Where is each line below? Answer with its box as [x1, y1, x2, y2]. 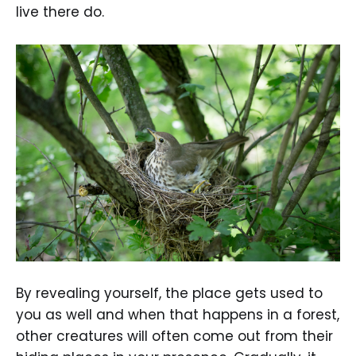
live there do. [16, 2, 104, 22]
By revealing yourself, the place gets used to [16, 284, 323, 304]
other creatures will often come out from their [16, 327, 333, 346]
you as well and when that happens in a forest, [16, 305, 339, 325]
